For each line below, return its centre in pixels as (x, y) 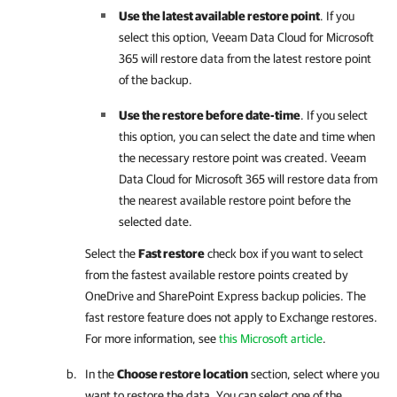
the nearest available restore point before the (235, 200)
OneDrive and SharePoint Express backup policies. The (226, 296)
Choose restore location (183, 374)
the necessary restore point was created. (225, 158)
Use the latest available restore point (219, 16)
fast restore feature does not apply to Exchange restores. (231, 317)
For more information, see (152, 339)
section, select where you (314, 374)
